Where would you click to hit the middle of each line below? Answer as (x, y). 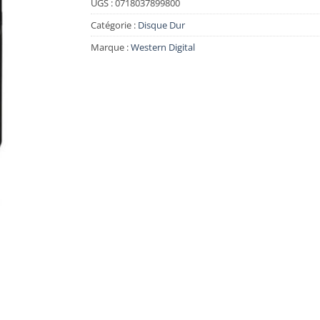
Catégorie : (114, 25)
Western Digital (163, 47)
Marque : (111, 47)
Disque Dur (161, 25)
